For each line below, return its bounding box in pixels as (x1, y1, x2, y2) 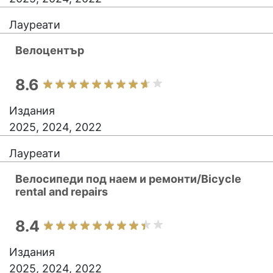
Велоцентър (15, 44, 84, 57)
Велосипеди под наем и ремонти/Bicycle (15, 172, 241, 185)
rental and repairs (15, 185, 108, 198)
